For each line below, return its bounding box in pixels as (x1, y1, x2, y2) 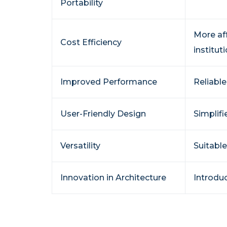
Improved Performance (60, 77, 157, 87)
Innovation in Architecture (60, 172, 166, 182)
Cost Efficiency (60, 37, 122, 47)
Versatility (60, 140, 100, 150)
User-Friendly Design (60, 108, 146, 119)
